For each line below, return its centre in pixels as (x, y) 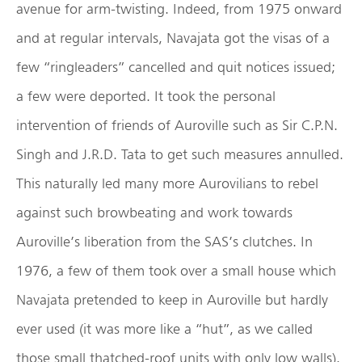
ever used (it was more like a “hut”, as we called (164, 329)
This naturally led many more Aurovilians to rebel (167, 183)
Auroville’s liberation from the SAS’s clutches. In (164, 242)
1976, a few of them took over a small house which (176, 271)
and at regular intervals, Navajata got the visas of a (173, 38)
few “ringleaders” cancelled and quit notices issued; (176, 67)
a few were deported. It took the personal (146, 96)
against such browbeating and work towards (154, 213)
